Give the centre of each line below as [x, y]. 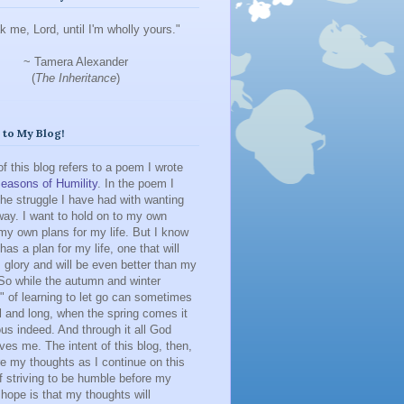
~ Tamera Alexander [75, 62]
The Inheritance [75, 78]
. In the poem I [136, 183]
